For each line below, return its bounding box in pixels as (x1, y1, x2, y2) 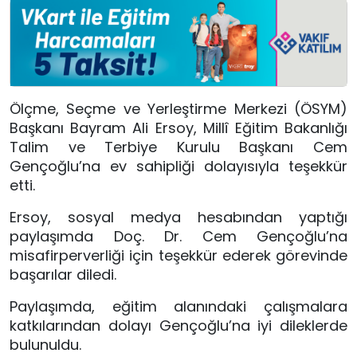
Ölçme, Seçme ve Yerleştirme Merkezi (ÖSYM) (10, 99, 347, 120)
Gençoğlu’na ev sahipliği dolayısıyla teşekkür (10, 156, 347, 177)
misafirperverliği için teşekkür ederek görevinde (10, 245, 347, 266)
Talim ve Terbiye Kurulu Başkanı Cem (10, 137, 347, 158)
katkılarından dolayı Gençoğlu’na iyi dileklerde (10, 316, 347, 336)
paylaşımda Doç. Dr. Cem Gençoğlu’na (10, 226, 347, 247)
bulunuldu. (10, 335, 81, 355)
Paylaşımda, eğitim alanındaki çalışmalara (10, 296, 347, 317)
